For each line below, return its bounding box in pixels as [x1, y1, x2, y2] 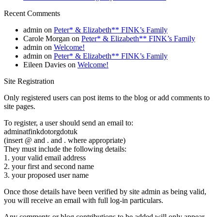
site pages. [4, 102, 35, 111]
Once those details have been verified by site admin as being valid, [4, 187, 206, 196]
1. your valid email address [4, 154, 86, 162]
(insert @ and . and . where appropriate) [4, 136, 125, 145]
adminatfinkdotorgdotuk [4, 127, 77, 136]
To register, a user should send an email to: [4, 119, 133, 127]
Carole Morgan [23, 34, 70, 43]
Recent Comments [4, 9, 60, 18]
